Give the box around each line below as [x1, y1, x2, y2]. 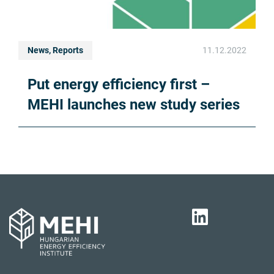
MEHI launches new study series [28, 96, 240, 114]
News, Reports [28, 45, 83, 56]
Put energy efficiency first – [28, 76, 210, 94]
